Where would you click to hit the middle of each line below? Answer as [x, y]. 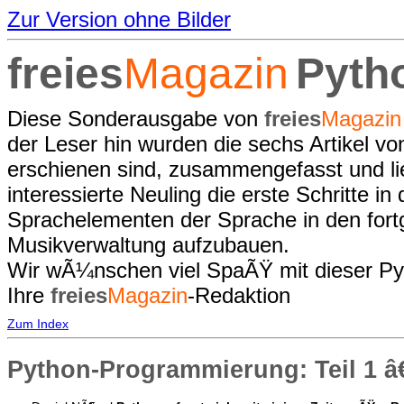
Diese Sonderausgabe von [136, 119]
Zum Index [38, 324]
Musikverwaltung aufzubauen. [148, 245]
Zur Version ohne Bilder [119, 19]
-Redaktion [239, 296]
